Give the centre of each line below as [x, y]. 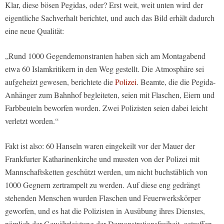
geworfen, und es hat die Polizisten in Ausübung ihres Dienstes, [105, 211]
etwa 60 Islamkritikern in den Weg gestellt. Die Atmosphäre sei [104, 69]
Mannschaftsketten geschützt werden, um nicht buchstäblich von [106, 172]
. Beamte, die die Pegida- [176, 82]
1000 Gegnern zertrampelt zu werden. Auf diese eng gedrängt [102, 185]
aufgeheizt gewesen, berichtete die [60, 82]
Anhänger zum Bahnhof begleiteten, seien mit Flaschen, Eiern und [110, 95]
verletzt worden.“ [32, 121]
